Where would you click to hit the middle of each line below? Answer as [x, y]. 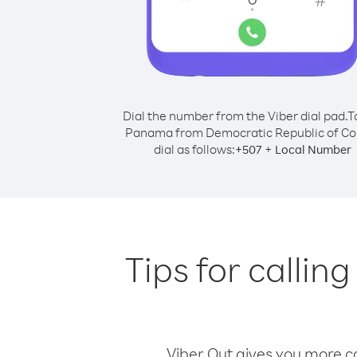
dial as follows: [194, 149]
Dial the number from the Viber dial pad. [235, 116]
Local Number [313, 149]
